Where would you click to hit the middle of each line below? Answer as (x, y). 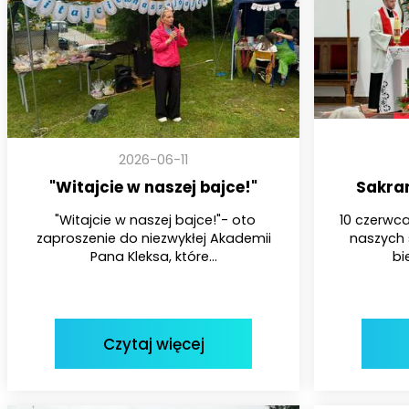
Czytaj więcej (153, 344)
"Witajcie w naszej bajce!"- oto (153, 220)
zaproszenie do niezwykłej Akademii (153, 239)
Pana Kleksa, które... (153, 257)
